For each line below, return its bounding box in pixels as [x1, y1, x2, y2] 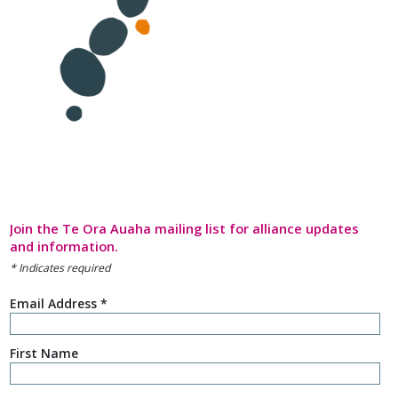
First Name [9, 345, 78, 362]
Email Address [9, 295, 100, 313]
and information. [9, 237, 118, 256]
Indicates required [15, 260, 110, 276]
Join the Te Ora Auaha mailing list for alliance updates [9, 219, 359, 238]
